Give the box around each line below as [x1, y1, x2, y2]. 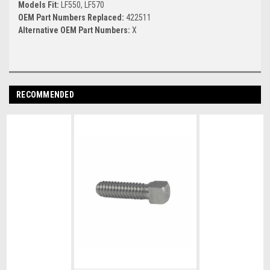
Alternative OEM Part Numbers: [18, 25, 132, 35]
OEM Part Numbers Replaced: [18, 12, 126, 22]
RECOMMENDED [16, 89, 74, 99]
